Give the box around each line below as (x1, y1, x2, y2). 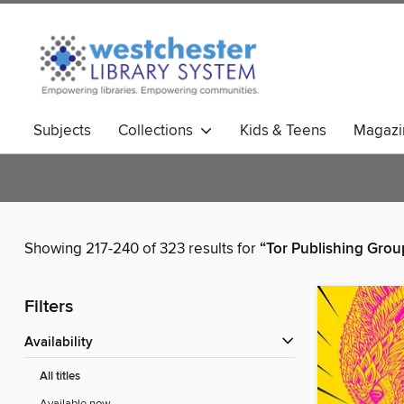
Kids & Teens (240, 121, 326, 141)
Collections (118, 121, 200, 141)
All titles (40, 369, 80, 385)
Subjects (33, 121, 91, 141)
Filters (24, 296, 73, 319)
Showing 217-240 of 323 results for (24, 239, 260, 260)
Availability (33, 335, 93, 352)
